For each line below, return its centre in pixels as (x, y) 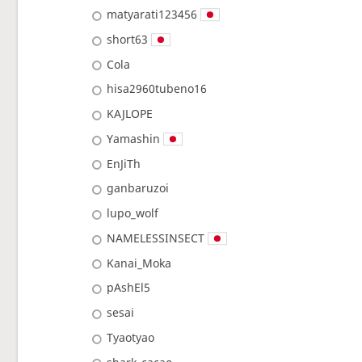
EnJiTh (124, 163)
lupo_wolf (133, 213)
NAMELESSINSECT (156, 238)
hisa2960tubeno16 (157, 89)
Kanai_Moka (139, 263)
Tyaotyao (131, 337)
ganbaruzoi (138, 188)
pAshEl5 (129, 288)
